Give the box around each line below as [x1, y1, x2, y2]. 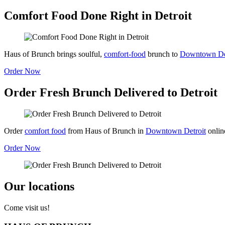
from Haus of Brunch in [66, 126, 146, 135]
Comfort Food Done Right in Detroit [4, 9, 192, 22]
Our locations [4, 179, 74, 193]
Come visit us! [4, 203, 50, 212]
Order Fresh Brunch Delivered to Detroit [4, 85, 217, 99]
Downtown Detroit [146, 126, 206, 135]
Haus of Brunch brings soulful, [4, 49, 104, 58]
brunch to [146, 49, 180, 58]
